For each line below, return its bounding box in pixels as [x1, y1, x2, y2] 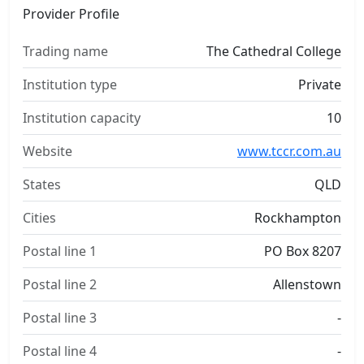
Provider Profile [23, 5, 119, 23]
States [23, 175, 61, 193]
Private [298, 76, 341, 93]
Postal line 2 [23, 275, 97, 293]
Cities [23, 209, 56, 227]
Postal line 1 [23, 242, 97, 260]
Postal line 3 [23, 309, 97, 327]
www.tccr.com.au [237, 142, 341, 160]
